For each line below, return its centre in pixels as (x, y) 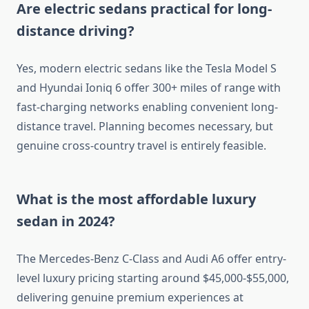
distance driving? (76, 31)
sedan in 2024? (66, 221)
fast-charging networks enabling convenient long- (147, 107)
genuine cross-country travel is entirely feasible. (141, 146)
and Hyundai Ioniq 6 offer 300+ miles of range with (149, 88)
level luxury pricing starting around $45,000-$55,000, (153, 278)
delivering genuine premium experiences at (130, 298)
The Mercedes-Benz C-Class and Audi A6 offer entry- (151, 259)
